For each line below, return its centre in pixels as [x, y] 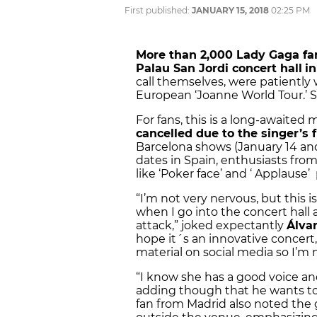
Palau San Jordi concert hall [219, 68]
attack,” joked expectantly [211, 225]
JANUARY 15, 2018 [230, 10]
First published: [158, 10]
